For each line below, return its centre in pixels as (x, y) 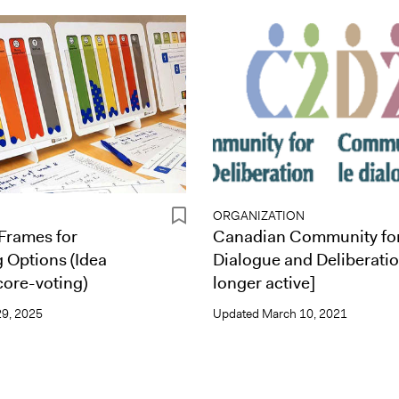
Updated (237, 313)
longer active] (264, 282)
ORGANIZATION (259, 216)
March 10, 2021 (305, 313)
